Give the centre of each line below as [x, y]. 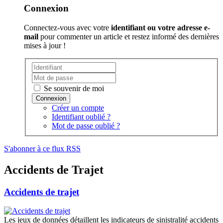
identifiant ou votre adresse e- [161, 28]
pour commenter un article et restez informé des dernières [129, 37]
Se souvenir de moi [73, 88]
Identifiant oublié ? [81, 116]
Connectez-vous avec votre [67, 28]
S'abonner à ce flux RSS [42, 148]
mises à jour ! [45, 46]
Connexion [46, 8]
